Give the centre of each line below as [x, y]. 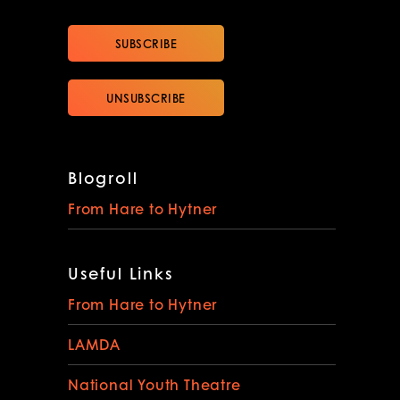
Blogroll [103, 178]
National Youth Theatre [154, 385]
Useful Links [121, 274]
